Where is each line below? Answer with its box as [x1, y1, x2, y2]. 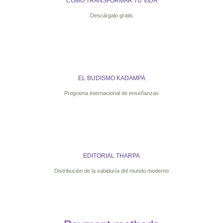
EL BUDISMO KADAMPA [78, 75, 145, 82]
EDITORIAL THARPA [83, 152, 140, 159]
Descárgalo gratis [90, 12, 133, 18]
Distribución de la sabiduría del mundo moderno [54, 168, 169, 174]
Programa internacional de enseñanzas [64, 90, 159, 96]
